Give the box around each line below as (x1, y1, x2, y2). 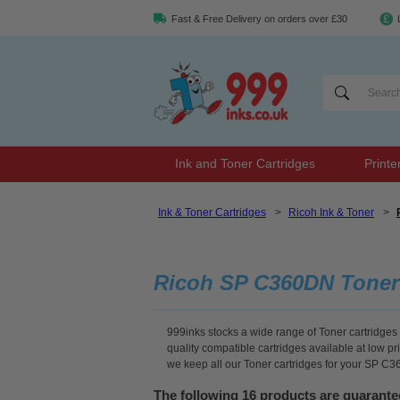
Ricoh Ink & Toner (288, 206, 374, 219)
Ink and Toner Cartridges (175, 155, 315, 171)
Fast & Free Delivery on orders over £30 (171, 13, 347, 24)
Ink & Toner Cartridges (158, 206, 266, 219)
